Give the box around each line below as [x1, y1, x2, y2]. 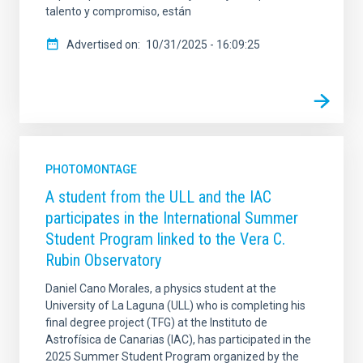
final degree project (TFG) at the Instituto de [45, 315, 267, 329]
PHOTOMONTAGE [45, 162, 137, 176]
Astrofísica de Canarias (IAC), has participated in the [45, 332, 311, 346]
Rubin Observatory [45, 250, 161, 270]
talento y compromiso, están [45, 4, 191, 18]
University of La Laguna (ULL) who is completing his [45, 298, 305, 312]
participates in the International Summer [45, 207, 298, 228]
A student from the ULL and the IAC [45, 186, 271, 207]
